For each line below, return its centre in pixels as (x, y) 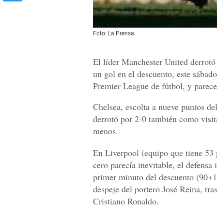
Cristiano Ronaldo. (126, 201)
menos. (106, 131)
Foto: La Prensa (114, 34)
